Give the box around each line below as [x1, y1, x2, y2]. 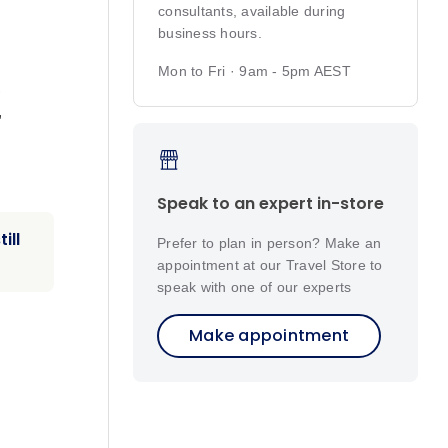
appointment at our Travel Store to [157, 256, 383, 273]
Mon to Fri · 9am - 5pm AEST [158, 63, 351, 80]
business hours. [158, 25, 262, 42]
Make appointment [189, 323, 349, 347]
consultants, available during [158, 3, 346, 20]
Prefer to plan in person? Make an [157, 234, 382, 251]
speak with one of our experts [157, 278, 352, 295]
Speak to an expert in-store [157, 191, 384, 215]
